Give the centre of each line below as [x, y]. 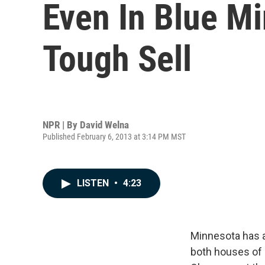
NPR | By [61, 125]
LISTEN [94, 183]
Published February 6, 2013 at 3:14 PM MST [114, 136]
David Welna [104, 125]
